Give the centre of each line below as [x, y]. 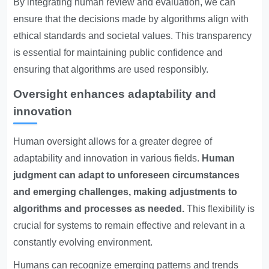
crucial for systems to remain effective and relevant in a [129, 225]
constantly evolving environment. [83, 242]
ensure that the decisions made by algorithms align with [131, 19]
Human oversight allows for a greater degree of [113, 141]
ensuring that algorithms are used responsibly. [111, 69]
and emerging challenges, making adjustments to [125, 192]
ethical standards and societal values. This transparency [133, 36]
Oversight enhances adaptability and [115, 94]
